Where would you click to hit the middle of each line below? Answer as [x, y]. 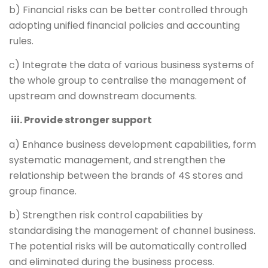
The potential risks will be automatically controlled [128, 246]
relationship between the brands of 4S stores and [126, 175]
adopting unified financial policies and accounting [124, 25]
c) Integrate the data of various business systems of [132, 65]
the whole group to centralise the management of [128, 80]
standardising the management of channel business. [132, 231]
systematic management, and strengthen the [117, 160]
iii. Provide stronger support [80, 120]
